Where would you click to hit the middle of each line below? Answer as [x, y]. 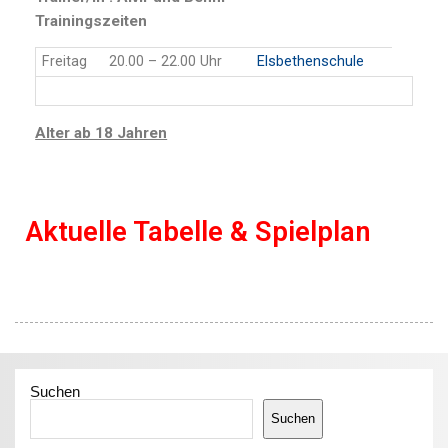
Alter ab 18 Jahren [101, 132]
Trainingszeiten [91, 20]
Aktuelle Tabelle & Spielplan [198, 232]
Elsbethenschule [310, 62]
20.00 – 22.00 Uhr [165, 62]
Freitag [64, 62]
